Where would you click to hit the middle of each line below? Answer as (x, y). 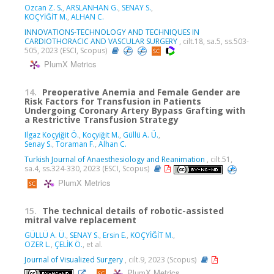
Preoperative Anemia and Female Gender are (141, 92)
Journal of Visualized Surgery (74, 259)
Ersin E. (115, 235)
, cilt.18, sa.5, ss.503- (213, 41)
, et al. (93, 244)
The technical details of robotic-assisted (133, 210)
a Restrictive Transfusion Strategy (102, 120)
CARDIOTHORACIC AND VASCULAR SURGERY (101, 41)
